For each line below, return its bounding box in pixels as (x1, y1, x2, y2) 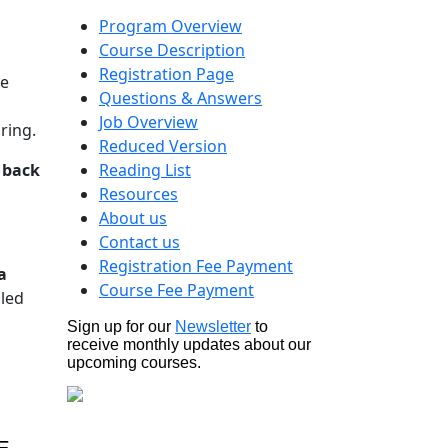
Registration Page (99, 63, 234, 85)
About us (99, 207, 167, 229)
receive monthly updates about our (67, 336, 311, 353)
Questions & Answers (99, 87, 262, 109)
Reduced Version (99, 135, 227, 157)
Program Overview (99, 15, 242, 37)
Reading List (99, 159, 191, 181)
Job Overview (99, 111, 198, 133)
